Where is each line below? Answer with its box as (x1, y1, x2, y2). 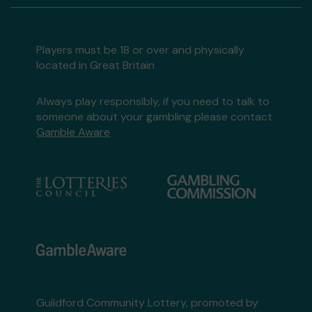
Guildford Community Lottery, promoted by (36, 295, 259, 310)
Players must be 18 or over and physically (36, 42, 245, 57)
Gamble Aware (36, 125, 111, 139)
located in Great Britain (36, 58, 155, 72)
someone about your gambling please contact (36, 109, 273, 124)
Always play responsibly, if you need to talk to (36, 94, 270, 109)
